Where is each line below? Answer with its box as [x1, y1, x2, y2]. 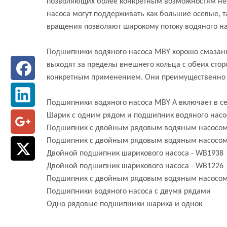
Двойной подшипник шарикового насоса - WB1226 [47, 162, 223, 170]
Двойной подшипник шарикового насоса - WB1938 [47, 149, 223, 158]
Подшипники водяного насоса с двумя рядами [47, 187, 211, 196]
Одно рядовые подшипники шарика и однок [47, 200, 202, 208]
